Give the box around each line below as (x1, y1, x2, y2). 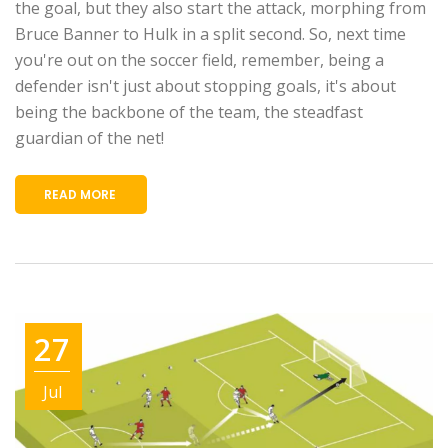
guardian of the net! (15, 126, 164, 149)
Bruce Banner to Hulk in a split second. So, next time (15, 22, 406, 45)
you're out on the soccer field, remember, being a (15, 48, 384, 71)
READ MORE (44, 185, 116, 203)
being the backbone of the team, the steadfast (15, 100, 363, 123)
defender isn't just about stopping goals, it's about (15, 74, 396, 97)
